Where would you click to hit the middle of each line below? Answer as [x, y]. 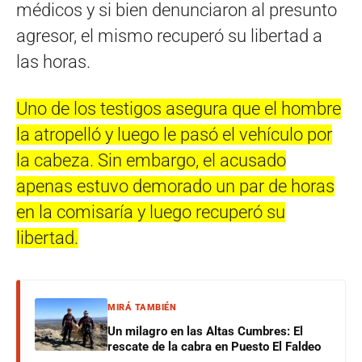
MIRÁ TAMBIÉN [142, 307]
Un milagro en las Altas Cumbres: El [205, 331]
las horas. [53, 61]
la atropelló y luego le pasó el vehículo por [174, 134]
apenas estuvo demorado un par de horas [175, 186]
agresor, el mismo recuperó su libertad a [169, 36]
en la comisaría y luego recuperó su [151, 212]
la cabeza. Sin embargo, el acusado [151, 160]
